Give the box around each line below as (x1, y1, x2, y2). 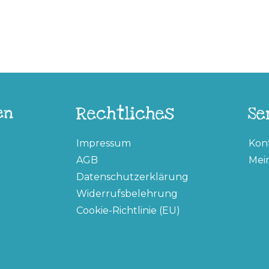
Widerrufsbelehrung (76, 188, 178, 200)
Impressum (76, 138, 131, 150)
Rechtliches (76, 103, 174, 126)
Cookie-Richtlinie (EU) (76, 205, 180, 217)
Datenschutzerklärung (76, 171, 189, 183)
